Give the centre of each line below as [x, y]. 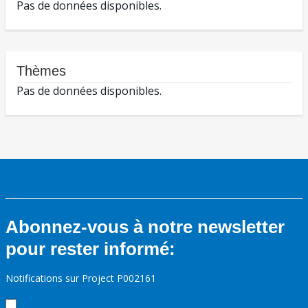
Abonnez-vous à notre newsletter [145, 227]
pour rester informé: [90, 249]
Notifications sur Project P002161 [81, 278]
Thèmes [41, 71]
